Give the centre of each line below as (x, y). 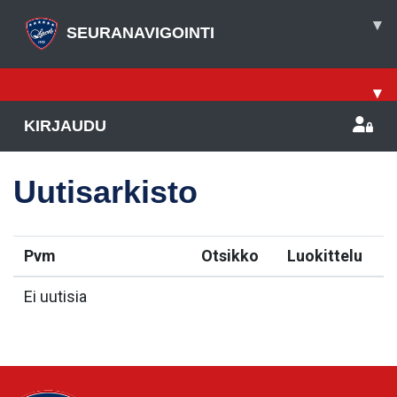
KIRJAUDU (65, 126)
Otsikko (230, 256)
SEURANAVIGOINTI (140, 32)
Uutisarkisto (105, 192)
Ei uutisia (55, 296)
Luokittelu (325, 256)
